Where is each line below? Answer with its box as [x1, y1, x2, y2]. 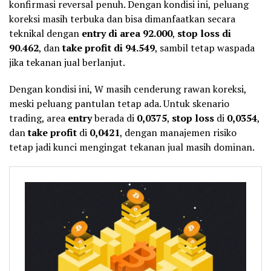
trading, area [9, 111, 68, 125]
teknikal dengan [9, 26, 82, 40]
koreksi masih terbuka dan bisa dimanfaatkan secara [9, 11, 235, 25]
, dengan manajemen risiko [120, 125, 237, 139]
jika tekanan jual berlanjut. [9, 55, 125, 69]
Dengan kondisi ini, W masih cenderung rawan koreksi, [9, 82, 246, 96]
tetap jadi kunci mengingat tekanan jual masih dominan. [9, 140, 255, 154]
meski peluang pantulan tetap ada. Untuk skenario [9, 96, 229, 110]
